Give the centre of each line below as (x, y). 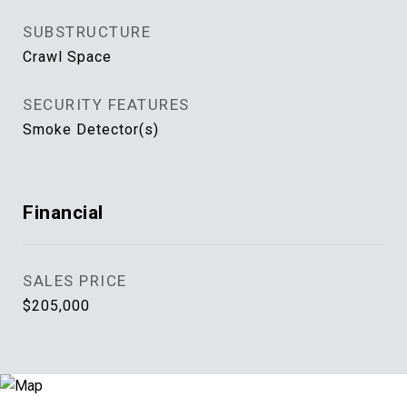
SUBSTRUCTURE (87, 32)
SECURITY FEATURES (106, 104)
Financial (63, 213)
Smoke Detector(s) (91, 129)
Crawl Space (67, 57)
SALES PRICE (75, 281)
